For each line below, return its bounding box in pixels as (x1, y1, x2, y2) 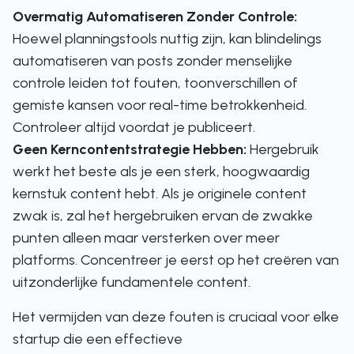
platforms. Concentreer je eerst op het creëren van (13, 251, 339, 269)
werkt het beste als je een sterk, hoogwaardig (13, 163, 310, 180)
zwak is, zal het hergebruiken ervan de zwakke (13, 207, 313, 224)
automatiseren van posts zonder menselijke (13, 52, 292, 70)
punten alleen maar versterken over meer (13, 229, 280, 247)
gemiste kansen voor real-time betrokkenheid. (13, 96, 307, 114)
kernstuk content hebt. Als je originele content (13, 185, 307, 202)
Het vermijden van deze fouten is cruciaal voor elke (13, 308, 339, 326)
